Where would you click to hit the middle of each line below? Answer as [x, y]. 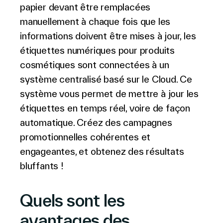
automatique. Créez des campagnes [96, 122]
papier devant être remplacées [85, 7]
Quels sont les [72, 200]
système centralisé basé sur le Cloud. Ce [106, 79]
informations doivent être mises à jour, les [108, 36]
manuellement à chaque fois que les [95, 21]
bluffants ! [42, 166]
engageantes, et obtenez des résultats [102, 151]
